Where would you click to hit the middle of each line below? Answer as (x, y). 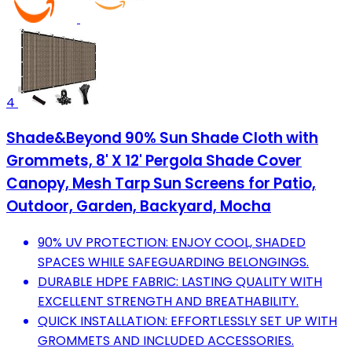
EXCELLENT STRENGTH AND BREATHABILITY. (168, 302)
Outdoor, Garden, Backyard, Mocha (139, 207)
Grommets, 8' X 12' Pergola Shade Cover (154, 161)
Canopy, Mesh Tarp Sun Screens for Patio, (161, 184)
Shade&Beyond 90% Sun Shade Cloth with (162, 138)
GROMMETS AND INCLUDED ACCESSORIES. (166, 341)
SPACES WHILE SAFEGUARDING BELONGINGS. (173, 262)
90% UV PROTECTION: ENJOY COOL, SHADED (172, 243)
